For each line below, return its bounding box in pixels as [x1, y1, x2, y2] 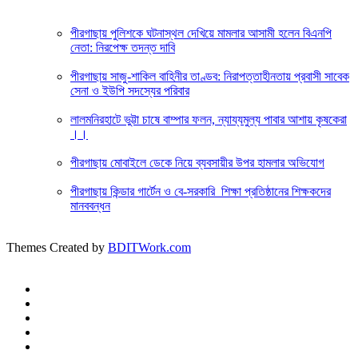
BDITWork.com [108, 241, 191, 255]
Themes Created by [6, 241, 108, 255]
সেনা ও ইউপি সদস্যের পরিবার [70, 84, 189, 98]
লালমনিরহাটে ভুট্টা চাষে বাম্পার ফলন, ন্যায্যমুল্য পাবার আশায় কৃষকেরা [70, 113, 347, 127]
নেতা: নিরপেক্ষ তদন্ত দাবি [70, 41, 175, 55]
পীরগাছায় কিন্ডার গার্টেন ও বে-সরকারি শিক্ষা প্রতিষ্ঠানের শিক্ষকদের [70, 185, 331, 199]
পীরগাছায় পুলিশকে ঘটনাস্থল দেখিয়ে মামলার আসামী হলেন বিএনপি [70, 26, 332, 41]
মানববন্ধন [70, 199, 110, 213]
